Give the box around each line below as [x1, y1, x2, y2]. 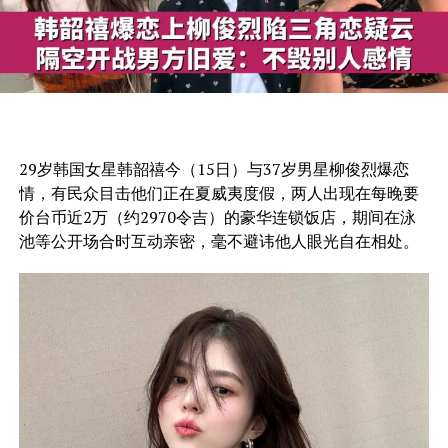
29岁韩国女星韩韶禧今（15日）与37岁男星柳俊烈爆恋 [18, 158, 409, 181]
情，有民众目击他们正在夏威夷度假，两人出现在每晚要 [18, 182, 419, 205]
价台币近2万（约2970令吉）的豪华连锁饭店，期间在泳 [18, 206, 416, 229]
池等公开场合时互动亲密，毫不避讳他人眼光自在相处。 [18, 230, 419, 253]
